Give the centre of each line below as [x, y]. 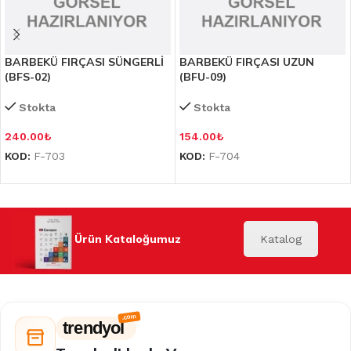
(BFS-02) [28, 77]
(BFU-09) [203, 77]
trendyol [94, 328]
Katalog [280, 239]
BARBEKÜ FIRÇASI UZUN [247, 62]
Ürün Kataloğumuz [128, 239]
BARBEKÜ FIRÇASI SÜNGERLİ [84, 62]
